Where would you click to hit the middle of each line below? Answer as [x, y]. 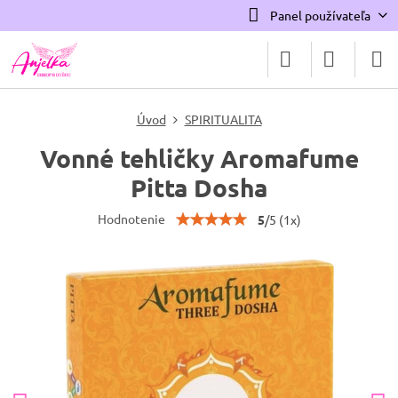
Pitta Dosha [199, 187]
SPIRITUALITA [223, 119]
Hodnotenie [131, 219]
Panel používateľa [320, 15]
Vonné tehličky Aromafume [199, 158]
